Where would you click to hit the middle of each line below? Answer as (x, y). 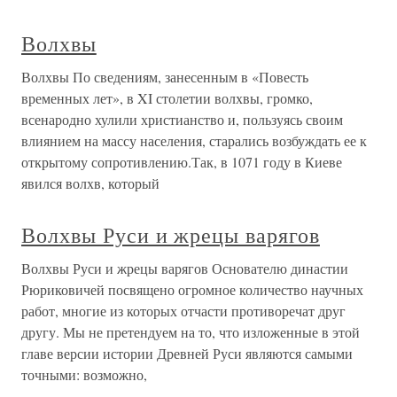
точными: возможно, (84, 375)
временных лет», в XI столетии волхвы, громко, (167, 98)
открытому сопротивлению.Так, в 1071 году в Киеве (182, 162)
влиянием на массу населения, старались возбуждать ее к (194, 141)
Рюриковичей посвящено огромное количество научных (192, 290)
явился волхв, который (90, 183)
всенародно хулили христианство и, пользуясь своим (182, 120)
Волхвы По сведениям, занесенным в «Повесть (165, 77)
